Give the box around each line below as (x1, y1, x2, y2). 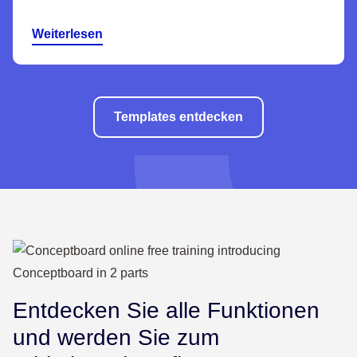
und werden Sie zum (13, 325, 219, 351)
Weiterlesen (32, 27, 103, 41)
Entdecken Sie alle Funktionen (13, 298, 320, 324)
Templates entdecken (114, 110, 243, 124)
